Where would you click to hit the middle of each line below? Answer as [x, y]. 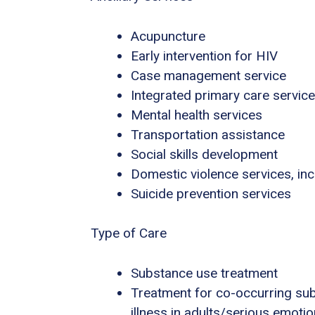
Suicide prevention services [211, 193]
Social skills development [204, 154]
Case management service [208, 75]
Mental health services [197, 115]
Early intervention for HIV [204, 56]
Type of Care [129, 233]
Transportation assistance [208, 134]
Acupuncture [168, 36]
